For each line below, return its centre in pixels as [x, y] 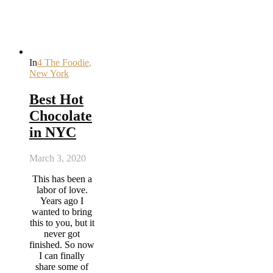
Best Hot [56, 100]
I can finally [62, 256]
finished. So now [62, 245]
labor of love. [62, 190]
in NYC [53, 133]
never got [62, 234]
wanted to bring [62, 212]
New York [49, 74]
